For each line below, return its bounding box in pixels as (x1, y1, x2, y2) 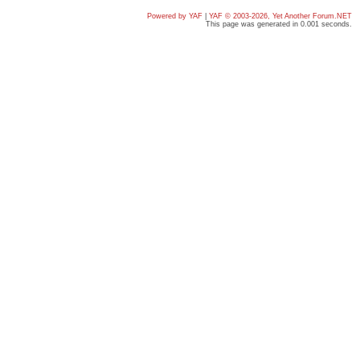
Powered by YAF (147, 12, 202, 20)
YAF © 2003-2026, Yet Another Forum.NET (209, 12, 352, 20)
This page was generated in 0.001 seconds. (206, 20, 352, 28)
